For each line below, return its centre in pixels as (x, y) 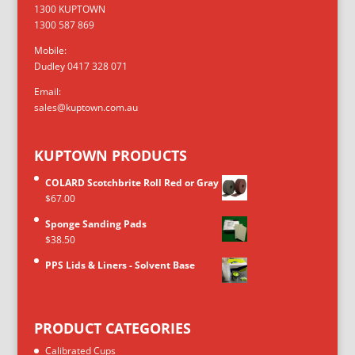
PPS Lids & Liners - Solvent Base (120, 265)
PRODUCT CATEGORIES (112, 328)
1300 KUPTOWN (69, 9)
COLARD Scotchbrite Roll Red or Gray (132, 183)
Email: (47, 91)
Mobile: (50, 50)
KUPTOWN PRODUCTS (110, 156)
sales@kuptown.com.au (86, 107)
